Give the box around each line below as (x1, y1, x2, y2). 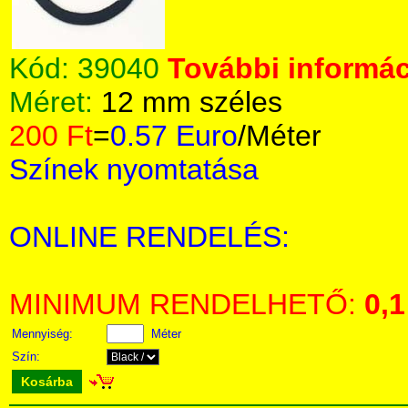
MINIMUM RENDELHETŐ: (9, 288, 364, 321)
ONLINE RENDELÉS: (9, 220, 290, 253)
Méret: (9, 86, 101, 118)
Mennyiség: (12, 327, 76, 341)
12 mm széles (101, 86, 282, 118)
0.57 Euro (110, 119, 238, 152)
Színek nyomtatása (9, 153, 259, 186)
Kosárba (21, 374, 73, 389)
